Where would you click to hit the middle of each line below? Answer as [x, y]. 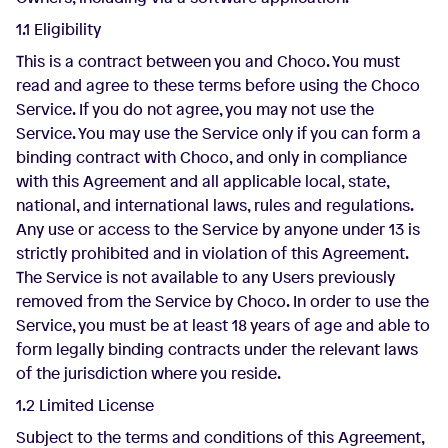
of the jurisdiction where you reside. [148, 373]
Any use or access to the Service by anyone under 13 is [218, 229]
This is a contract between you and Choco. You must [208, 61]
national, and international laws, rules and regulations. [214, 205]
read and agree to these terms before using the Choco [218, 85]
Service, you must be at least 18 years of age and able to [223, 325]
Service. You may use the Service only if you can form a [218, 133]
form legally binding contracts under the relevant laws [217, 349]
